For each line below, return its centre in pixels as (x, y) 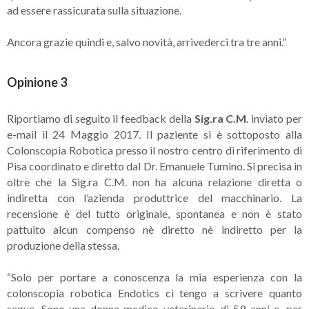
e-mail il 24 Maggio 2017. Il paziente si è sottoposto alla (154, 134)
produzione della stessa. (63, 245)
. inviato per (275, 118)
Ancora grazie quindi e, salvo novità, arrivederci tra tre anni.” (147, 42)
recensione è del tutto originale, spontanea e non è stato (154, 213)
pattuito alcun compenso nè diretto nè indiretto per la (154, 229)
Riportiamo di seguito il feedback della (101, 118)
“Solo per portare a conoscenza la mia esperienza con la (154, 277)
